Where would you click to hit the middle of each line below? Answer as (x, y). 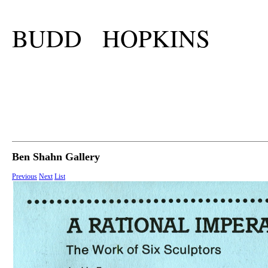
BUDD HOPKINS (111, 38)
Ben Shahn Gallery (56, 157)
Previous (25, 177)
